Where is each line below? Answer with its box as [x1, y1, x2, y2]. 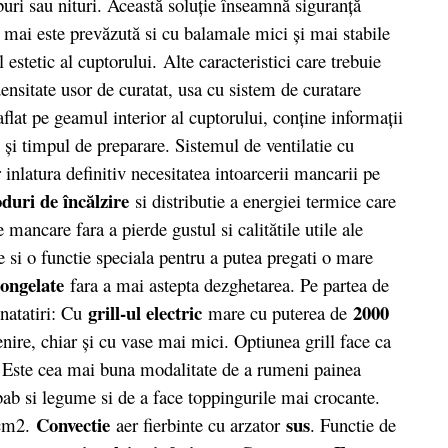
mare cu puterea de [208, 299, 353, 325]
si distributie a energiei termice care [129, 187, 396, 213]
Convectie [36, 410, 116, 438]
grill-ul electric [88, 298, 208, 326]
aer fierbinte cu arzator [116, 411, 280, 437]
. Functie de [310, 411, 396, 437]
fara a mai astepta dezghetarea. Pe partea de [64, 271, 389, 297]
